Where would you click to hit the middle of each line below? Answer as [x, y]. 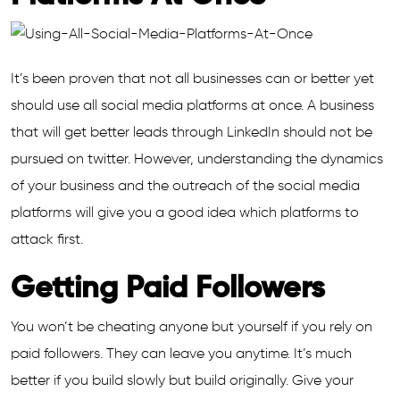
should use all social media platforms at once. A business [192, 106]
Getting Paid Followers [168, 289]
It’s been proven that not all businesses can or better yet [192, 79]
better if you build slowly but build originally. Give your [182, 381]
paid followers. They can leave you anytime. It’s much [181, 354]
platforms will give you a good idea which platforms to [185, 213]
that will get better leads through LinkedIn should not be [192, 133]
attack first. [47, 240]
